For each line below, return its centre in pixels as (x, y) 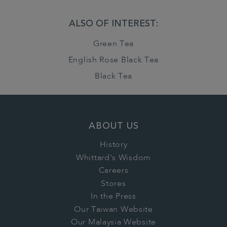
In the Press (113, 197)
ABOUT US (113, 127)
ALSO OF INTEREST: (113, 25)
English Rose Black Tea (113, 61)
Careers (113, 171)
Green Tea (113, 44)
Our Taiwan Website (113, 210)
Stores (113, 184)
